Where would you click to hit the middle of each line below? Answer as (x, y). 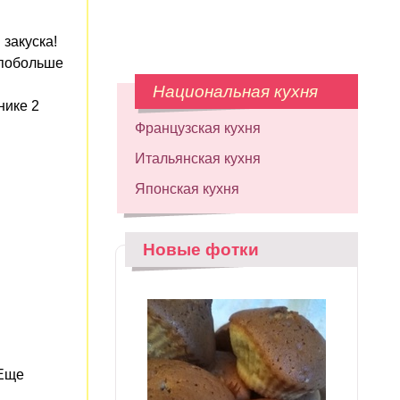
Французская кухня (198, 128)
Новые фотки (201, 250)
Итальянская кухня (198, 158)
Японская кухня (187, 189)
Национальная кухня (235, 92)
